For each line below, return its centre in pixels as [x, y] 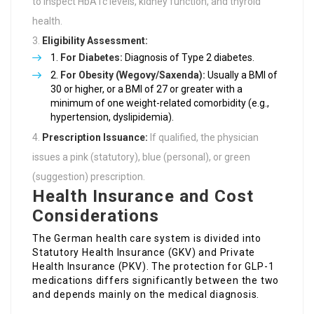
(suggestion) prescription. [89, 177]
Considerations [96, 216]
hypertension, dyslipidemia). [112, 117]
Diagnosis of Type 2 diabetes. [189, 58]
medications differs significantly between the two [156, 281]
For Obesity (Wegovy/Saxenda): [133, 75]
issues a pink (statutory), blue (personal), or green [141, 157]
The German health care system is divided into [147, 239]
